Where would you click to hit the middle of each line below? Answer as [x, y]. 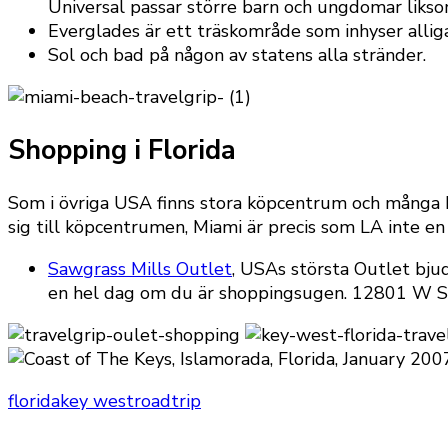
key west [97, 401]
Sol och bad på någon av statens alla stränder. [237, 55]
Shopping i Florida [122, 150]
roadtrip [167, 401]
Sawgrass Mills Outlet [140, 269]
